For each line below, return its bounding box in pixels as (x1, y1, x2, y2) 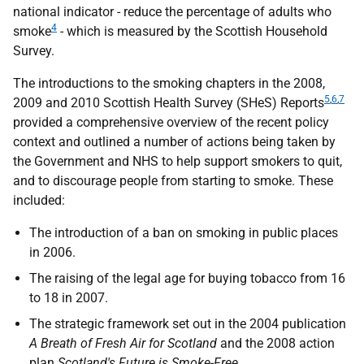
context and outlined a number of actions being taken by (13, 134, 336, 149)
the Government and (13, 154, 132, 169)
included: (13, 193, 65, 208)
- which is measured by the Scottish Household (57, 24, 327, 39)
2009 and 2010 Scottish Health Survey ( (13, 95, 240, 110)
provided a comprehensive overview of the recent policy (13, 115, 329, 130)
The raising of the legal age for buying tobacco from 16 (29, 271, 345, 286)
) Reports (272, 95, 324, 110)
